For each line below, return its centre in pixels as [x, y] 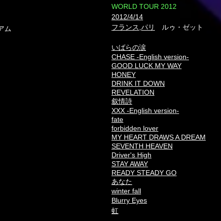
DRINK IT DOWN [138, 83]
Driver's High [131, 155]
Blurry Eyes [129, 200]
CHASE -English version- [150, 57]
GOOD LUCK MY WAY [147, 66]
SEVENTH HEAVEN [142, 146]
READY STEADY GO [144, 173]
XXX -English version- [145, 110]
